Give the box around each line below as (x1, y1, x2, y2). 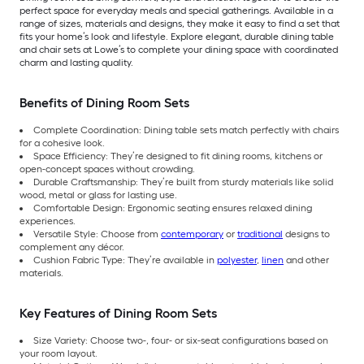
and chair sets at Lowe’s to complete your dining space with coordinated (19, 44, 338, 56)
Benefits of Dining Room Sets (19, 95, 189, 111)
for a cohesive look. (19, 137, 105, 149)
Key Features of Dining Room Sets (19, 305, 217, 322)
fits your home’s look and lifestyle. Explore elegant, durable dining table (19, 31, 334, 43)
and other (284, 254, 329, 266)
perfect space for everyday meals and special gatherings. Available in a (19, 5, 333, 17)
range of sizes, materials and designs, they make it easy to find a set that (19, 18, 340, 30)
